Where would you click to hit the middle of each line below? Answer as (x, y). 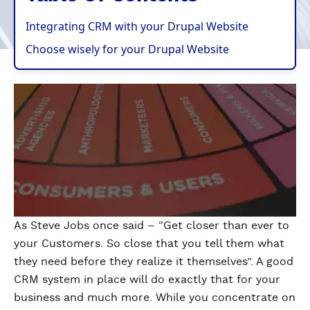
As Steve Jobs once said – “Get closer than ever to (152, 226)
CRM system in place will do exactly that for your (147, 280)
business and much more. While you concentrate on (155, 298)
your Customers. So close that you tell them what (149, 244)
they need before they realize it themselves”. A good (154, 262)
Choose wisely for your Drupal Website (127, 49)
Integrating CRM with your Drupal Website (137, 26)
